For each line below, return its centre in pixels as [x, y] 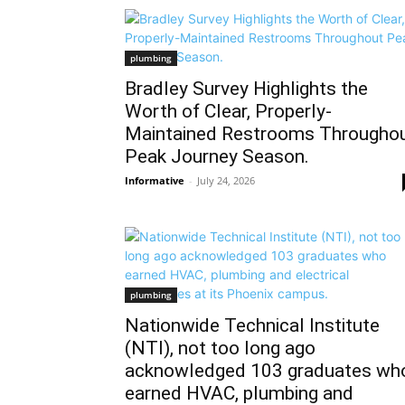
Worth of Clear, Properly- [228, 111]
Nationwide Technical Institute [252, 325]
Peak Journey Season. [217, 156]
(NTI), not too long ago [220, 348]
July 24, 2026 [226, 180]
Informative [155, 180]
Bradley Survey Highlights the [246, 89]
